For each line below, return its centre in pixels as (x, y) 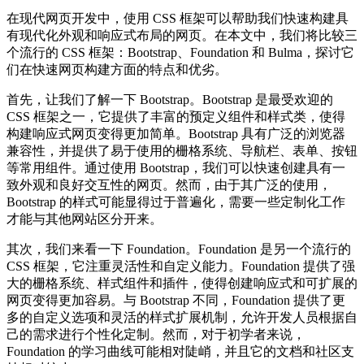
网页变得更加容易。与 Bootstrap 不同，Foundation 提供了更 (176, 300)
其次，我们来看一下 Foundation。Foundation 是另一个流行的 (179, 249)
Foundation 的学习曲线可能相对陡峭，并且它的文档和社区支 (180, 351)
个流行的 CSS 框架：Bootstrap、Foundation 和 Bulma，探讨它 (180, 52)
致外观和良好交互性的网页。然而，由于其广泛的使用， (169, 184)
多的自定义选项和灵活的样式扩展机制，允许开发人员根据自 (182, 317)
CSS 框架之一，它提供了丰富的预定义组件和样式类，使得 (176, 116)
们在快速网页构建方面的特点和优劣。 (117, 69)
